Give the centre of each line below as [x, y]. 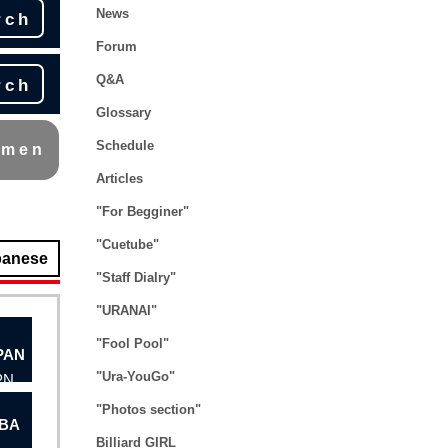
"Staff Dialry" [136, 277]
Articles [119, 178]
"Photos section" [148, 409]
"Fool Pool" [132, 343]
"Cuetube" [127, 244]
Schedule [125, 145]
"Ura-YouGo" [135, 376]
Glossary [123, 112]
